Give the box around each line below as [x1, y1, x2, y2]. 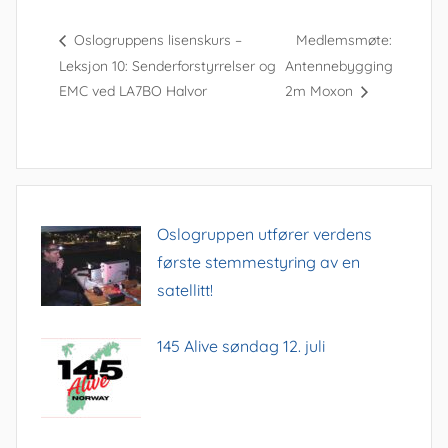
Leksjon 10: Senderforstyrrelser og [58, 56, 276, 75]
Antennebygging [284, 56, 393, 75]
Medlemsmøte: [295, 31, 392, 50]
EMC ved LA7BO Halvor [58, 82, 207, 101]
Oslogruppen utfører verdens [157, 223, 372, 244]
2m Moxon [284, 82, 357, 101]
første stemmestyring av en [157, 251, 360, 272]
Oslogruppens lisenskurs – [69, 31, 242, 50]
